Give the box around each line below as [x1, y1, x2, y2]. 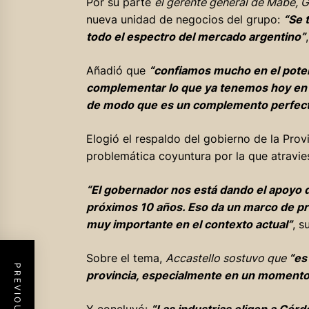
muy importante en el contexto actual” [86, 217, 292, 232]
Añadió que [86, 63, 149, 78]
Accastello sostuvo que [165, 251, 289, 266]
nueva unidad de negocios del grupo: [86, 12, 283, 27]
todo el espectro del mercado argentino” [86, 30, 306, 44]
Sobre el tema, [86, 251, 166, 266]
